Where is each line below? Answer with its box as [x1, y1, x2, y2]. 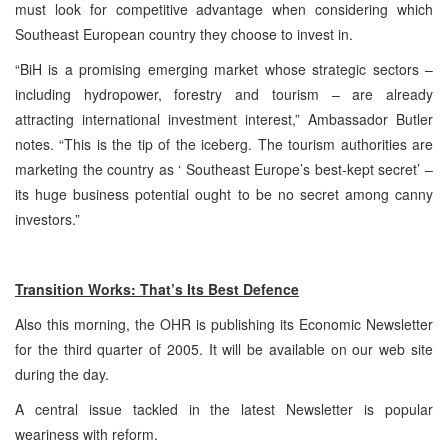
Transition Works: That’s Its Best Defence [15, 278, 299, 299]
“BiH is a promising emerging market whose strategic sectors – [15, 58, 433, 79]
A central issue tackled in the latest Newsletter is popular [15, 398, 433, 419]
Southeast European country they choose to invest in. [15, 23, 353, 44]
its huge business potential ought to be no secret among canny [15, 183, 433, 204]
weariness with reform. [15, 423, 158, 444]
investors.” [15, 208, 80, 229]
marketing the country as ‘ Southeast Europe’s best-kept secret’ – [15, 158, 433, 179]
